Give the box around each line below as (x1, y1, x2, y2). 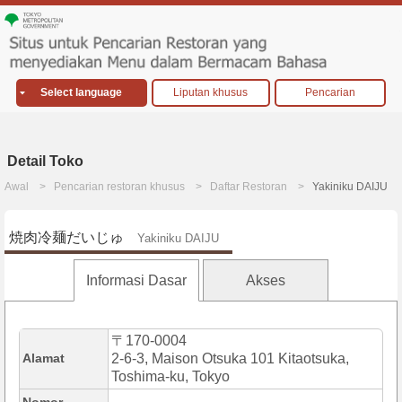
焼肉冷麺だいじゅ (9, 230, 124, 246)
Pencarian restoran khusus (54, 180, 185, 194)
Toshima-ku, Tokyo (111, 369, 230, 385)
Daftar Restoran (210, 180, 287, 194)
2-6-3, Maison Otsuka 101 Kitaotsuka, (111, 351, 349, 367)
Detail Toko (7, 153, 83, 170)
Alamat (22, 351, 65, 366)
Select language (40, 86, 123, 100)
